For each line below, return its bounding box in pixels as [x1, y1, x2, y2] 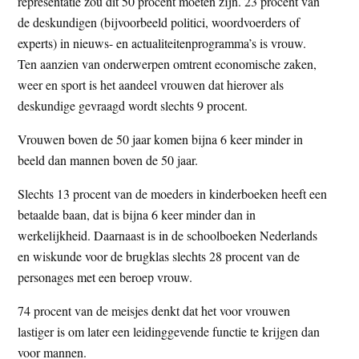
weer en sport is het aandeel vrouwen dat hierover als [18, 75, 284, 93]
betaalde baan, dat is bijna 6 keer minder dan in [18, 205, 256, 223]
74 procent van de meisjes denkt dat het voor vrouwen [18, 301, 291, 319]
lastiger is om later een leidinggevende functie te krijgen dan [18, 322, 321, 340]
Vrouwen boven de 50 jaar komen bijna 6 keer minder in [18, 130, 304, 147]
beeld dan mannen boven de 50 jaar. [18, 151, 199, 168]
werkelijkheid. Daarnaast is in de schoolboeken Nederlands [18, 226, 318, 244]
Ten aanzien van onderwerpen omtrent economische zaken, [18, 54, 317, 72]
